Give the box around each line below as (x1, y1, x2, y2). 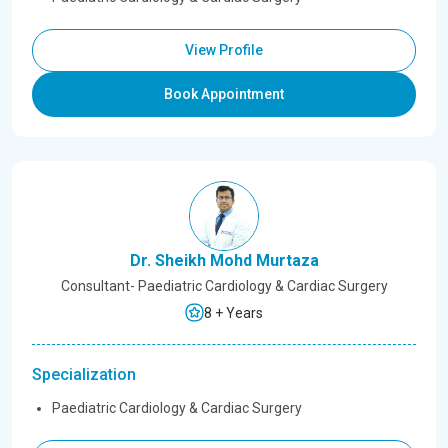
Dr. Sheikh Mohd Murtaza (129, 251, 319, 270)
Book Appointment (164, 86, 284, 102)
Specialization (32, 365, 136, 384)
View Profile (185, 42, 263, 58)
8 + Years (204, 305, 263, 321)
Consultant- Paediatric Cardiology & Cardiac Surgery (60, 278, 388, 294)
